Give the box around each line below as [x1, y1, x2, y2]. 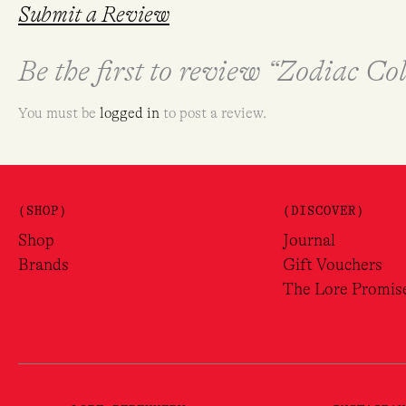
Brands [18, 256, 69, 275]
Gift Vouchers [283, 256, 382, 275]
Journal [283, 231, 335, 250]
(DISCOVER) [283, 202, 364, 217]
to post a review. [159, 104, 266, 121]
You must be [18, 104, 100, 121]
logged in [100, 104, 159, 121]
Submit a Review [18, 2, 169, 27]
